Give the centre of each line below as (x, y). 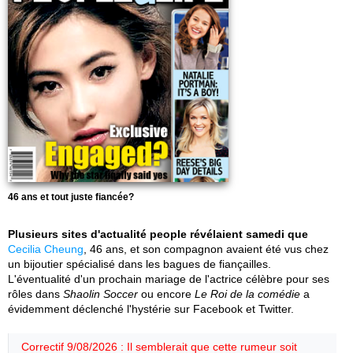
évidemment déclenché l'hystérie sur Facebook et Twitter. (151, 309)
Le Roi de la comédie (247, 294)
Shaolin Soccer (100, 294)
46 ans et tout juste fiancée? (71, 197)
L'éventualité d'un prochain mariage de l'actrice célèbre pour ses (169, 279)
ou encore (166, 294)
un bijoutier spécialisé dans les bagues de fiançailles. (139, 264)
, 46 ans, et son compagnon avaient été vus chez (206, 249)
